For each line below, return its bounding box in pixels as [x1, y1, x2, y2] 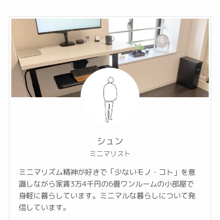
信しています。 [19, 202, 71, 213]
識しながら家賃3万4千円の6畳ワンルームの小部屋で [19, 179, 194, 190]
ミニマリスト [89, 149, 131, 159]
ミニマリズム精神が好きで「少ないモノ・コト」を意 [19, 167, 196, 178]
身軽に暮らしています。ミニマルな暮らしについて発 [19, 191, 196, 201]
